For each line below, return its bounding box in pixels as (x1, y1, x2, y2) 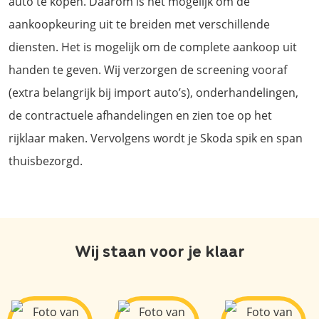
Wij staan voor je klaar (74, 237, 245, 262)
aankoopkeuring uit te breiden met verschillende (9, 16, 270, 32)
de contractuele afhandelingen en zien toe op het (9, 107, 272, 123)
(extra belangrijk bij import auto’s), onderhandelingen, (9, 84, 298, 100)
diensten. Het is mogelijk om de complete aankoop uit (9, 38, 297, 55)
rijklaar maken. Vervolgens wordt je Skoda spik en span (9, 130, 303, 146)
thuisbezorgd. (9, 152, 83, 169)
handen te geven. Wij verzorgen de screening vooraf (9, 61, 287, 78)
